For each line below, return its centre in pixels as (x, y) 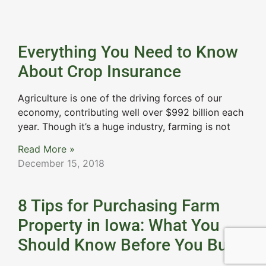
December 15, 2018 (61, 164)
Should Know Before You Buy (127, 245)
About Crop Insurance (99, 72)
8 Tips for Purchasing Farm (119, 206)
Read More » (46, 149)
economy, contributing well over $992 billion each (131, 113)
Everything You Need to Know (128, 52)
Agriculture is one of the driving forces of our (120, 98)
